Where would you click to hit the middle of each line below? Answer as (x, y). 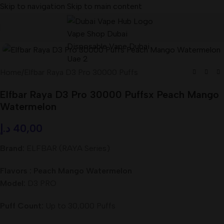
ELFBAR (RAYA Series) (67, 148)
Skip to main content (104, 6)
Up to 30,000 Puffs (79, 205)
